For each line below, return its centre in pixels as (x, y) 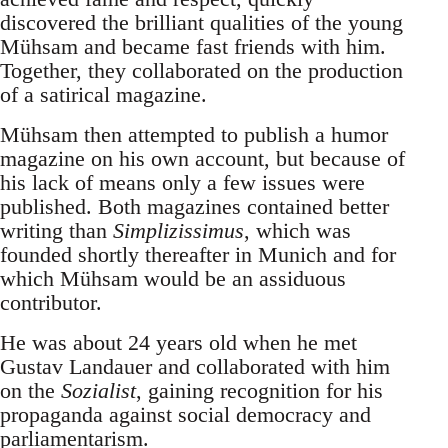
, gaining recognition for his (259, 391)
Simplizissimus (178, 231)
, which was (297, 231)
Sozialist (98, 391)
